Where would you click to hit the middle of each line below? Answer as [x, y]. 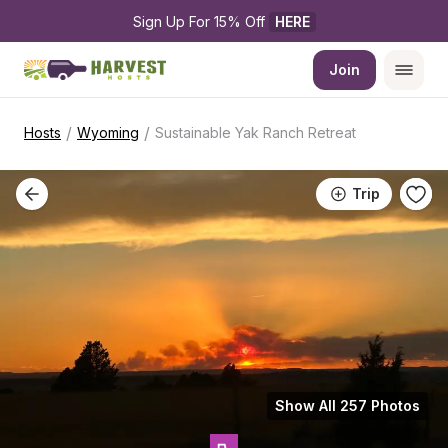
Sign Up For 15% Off [200, 21]
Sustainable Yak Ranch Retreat [255, 132]
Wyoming [108, 132]
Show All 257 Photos [347, 405]
